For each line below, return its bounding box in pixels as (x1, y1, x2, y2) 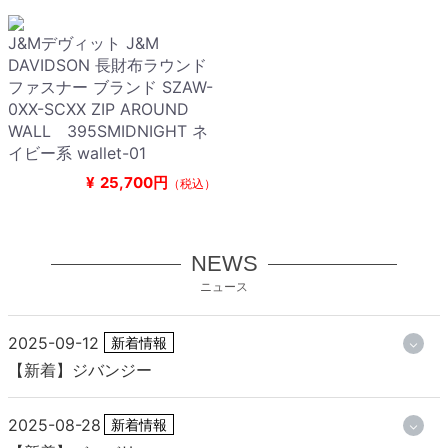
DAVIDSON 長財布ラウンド (8, 55, 207, 76)
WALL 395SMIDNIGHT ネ (8, 121, 208, 142)
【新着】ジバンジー (8, 360, 152, 381)
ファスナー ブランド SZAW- (8, 77, 213, 98)
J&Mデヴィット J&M (8, 33, 159, 54)
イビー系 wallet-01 (8, 143, 146, 164)
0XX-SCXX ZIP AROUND (8, 99, 189, 120)
